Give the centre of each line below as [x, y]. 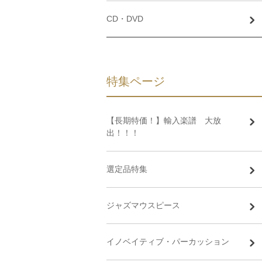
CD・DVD [125, 19]
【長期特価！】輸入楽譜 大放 [164, 120]
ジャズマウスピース [143, 205]
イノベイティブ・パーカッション [168, 242]
